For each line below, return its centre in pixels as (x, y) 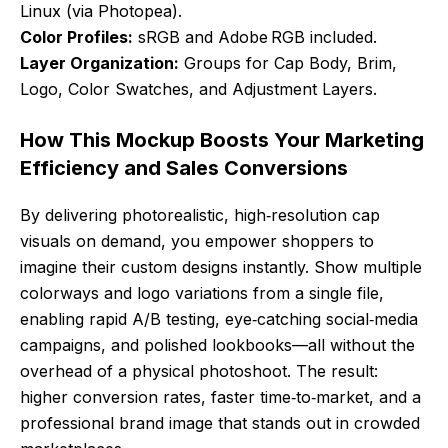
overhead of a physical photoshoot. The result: (199, 371)
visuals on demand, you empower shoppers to (197, 241)
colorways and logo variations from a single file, (202, 293)
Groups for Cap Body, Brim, (288, 63)
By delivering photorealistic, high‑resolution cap (200, 215)
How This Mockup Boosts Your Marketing (222, 140)
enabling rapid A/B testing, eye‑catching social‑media (219, 319)
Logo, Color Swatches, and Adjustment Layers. (198, 89)
